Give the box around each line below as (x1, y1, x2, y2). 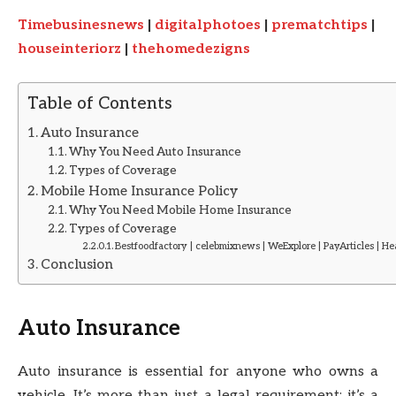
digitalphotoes (155, 16, 261, 34)
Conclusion (41, 256, 114, 273)
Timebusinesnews (18, 16, 144, 34)
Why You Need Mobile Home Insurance (69, 203, 293, 218)
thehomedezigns (132, 40, 250, 57)
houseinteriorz (18, 40, 121, 57)
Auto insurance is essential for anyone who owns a (18, 363, 378, 381)
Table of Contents (27, 94, 172, 115)
